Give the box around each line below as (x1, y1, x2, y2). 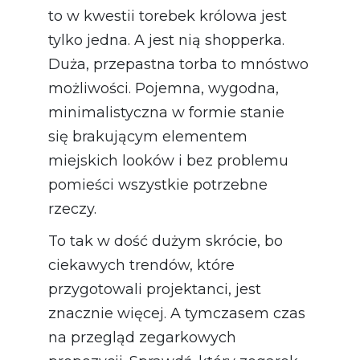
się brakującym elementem (48, 127, 247, 145)
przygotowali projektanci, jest (48, 280, 261, 298)
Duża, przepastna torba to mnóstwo (48, 55, 309, 73)
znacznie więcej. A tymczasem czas (48, 304, 305, 322)
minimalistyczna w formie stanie (48, 103, 284, 121)
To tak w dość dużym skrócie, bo (48, 231, 283, 250)
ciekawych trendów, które (48, 256, 235, 274)
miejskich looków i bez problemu (48, 151, 288, 170)
